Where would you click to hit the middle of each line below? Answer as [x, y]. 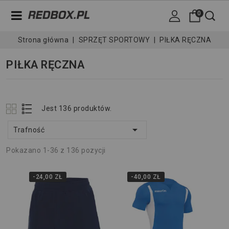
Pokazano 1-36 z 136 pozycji [56, 150]
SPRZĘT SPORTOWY [114, 40]
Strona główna [43, 40]
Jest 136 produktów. [77, 108]
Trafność [29, 130]
